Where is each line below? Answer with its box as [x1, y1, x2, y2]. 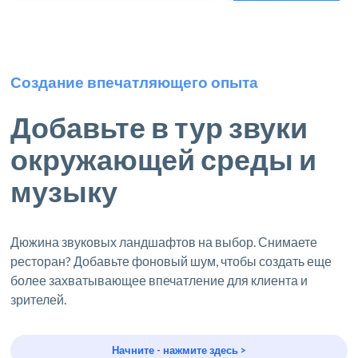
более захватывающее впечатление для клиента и [10, 272, 308, 288]
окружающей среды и [10, 141, 317, 177]
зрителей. [10, 291, 67, 307]
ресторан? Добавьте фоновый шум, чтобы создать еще [10, 253, 332, 268]
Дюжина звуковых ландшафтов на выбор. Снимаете [10, 233, 318, 249]
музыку [10, 173, 118, 209]
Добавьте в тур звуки [10, 109, 308, 145]
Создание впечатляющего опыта [10, 72, 259, 91]
